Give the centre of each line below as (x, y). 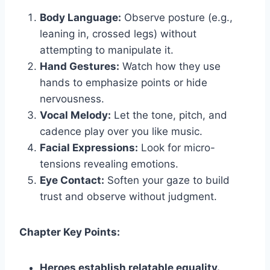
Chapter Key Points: (70, 232)
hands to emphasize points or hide (124, 82)
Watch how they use (170, 66)
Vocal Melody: (75, 115)
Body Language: (80, 17)
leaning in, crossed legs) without (118, 33)
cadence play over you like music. (121, 131)
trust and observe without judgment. (128, 196)
